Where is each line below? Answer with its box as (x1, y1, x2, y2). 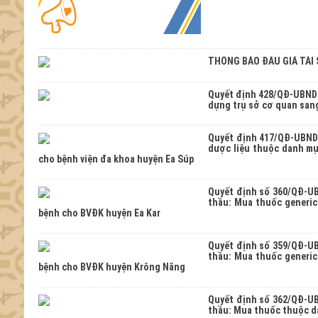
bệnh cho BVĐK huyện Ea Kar (38, 207, 160, 219)
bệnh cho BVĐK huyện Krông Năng (38, 261, 185, 273)
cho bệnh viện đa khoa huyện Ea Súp (38, 153, 194, 165)
